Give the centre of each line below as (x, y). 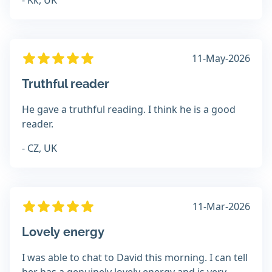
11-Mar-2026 (221, 207)
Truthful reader (66, 84)
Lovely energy (63, 232)
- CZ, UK (39, 148)
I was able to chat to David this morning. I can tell (135, 258)
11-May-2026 (221, 59)
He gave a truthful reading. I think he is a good (129, 110)
